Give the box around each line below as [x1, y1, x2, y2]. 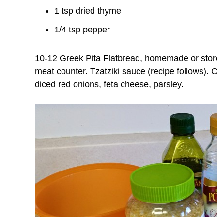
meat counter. [35, 66, 90, 76]
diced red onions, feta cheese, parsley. [35, 79, 184, 89]
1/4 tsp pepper [54, 25, 110, 34]
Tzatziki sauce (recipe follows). [90, 66, 211, 76]
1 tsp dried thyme [54, 6, 121, 15]
